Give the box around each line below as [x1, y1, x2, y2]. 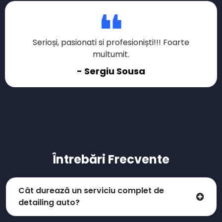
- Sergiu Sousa [77, 64, 145, 77]
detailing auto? [18, 197, 82, 209]
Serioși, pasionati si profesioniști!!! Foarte [33, 36, 189, 48]
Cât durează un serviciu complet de [18, 185, 164, 197]
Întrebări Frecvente [53, 151, 169, 167]
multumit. [93, 48, 129, 60]
